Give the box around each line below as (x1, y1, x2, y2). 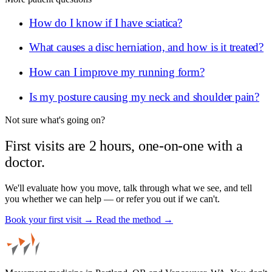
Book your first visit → (5, 214, 96, 225)
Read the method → (96, 214, 173, 225)
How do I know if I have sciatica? (29, 16, 182, 29)
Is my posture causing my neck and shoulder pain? (29, 90, 260, 103)
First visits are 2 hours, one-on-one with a (5, 138, 243, 154)
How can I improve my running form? (29, 65, 205, 78)
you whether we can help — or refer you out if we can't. (5, 194, 220, 205)
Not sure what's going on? (5, 115, 105, 126)
